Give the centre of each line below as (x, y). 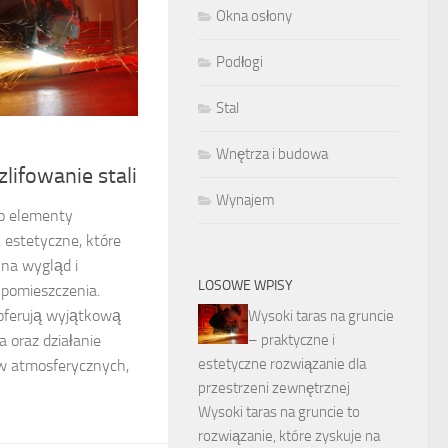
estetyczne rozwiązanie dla (282, 364)
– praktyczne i (291, 340)
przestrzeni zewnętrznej (274, 388)
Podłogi (239, 62)
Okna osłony (254, 16)
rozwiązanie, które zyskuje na (289, 436)
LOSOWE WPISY (245, 285)
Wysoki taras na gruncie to (279, 412)
